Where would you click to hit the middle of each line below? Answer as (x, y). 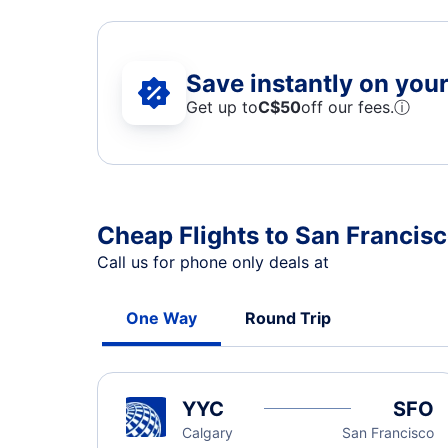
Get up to (222, 106)
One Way (161, 318)
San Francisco (388, 432)
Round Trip (288, 318)
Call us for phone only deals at (215, 262)
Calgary (207, 432)
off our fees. (347, 106)
